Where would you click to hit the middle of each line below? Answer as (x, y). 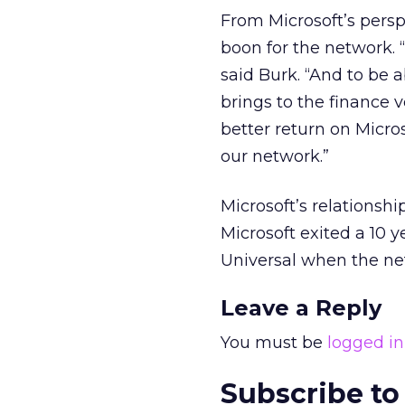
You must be (274, 343)
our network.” (275, 156)
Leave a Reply (301, 308)
